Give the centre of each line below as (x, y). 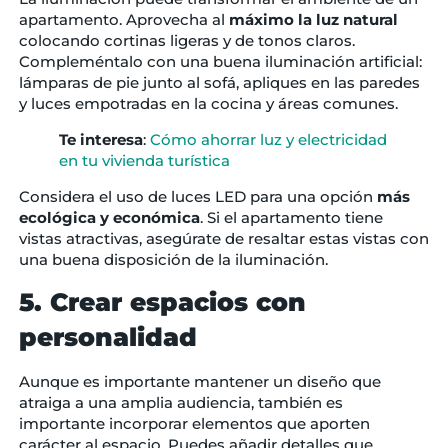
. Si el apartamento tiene (291, 218)
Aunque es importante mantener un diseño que (199, 381)
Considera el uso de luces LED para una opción (197, 197)
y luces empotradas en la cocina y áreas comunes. (210, 104)
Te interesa (100, 140)
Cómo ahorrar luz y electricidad (268, 140)
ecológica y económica (109, 218)
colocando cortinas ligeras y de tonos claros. (186, 41)
